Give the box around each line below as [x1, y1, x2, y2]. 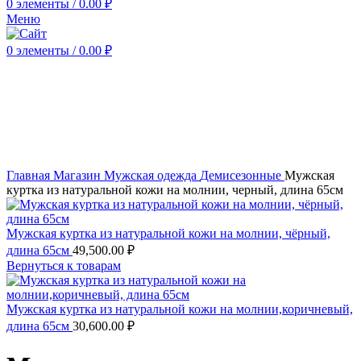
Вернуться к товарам [6, 259, 121, 272]
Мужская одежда [104, 168, 200, 182]
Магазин [53, 168, 104, 182]
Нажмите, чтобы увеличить [6, 154, 158, 168]
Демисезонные [200, 168, 284, 182]
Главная [6, 168, 53, 182]
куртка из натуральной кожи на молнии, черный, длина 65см [6, 183, 343, 197]
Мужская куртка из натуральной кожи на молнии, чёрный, [6, 226, 330, 240]
